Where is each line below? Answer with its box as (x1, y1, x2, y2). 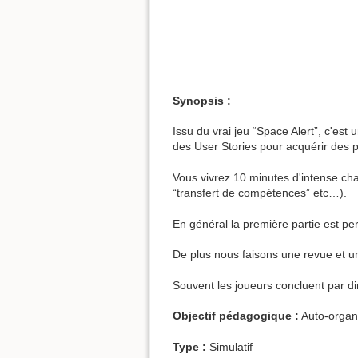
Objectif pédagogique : (173, 309, 299, 323)
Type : (173, 340, 206, 353)
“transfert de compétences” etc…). (173, 185, 347, 199)
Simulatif (206, 340, 253, 353)
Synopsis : (173, 93, 231, 107)
